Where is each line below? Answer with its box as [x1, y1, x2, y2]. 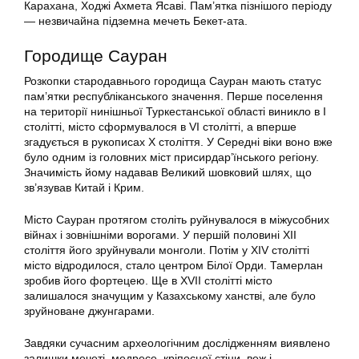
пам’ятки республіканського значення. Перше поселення [24, 90, 323, 103]
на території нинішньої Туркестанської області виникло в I [24, 105, 326, 119]
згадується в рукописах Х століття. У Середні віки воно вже [24, 135, 333, 149]
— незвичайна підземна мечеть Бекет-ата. [24, 14, 248, 28]
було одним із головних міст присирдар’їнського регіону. [24, 151, 319, 164]
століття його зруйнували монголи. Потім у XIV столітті [24, 244, 309, 257]
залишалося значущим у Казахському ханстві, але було [24, 289, 316, 303]
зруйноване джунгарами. [24, 305, 155, 318]
